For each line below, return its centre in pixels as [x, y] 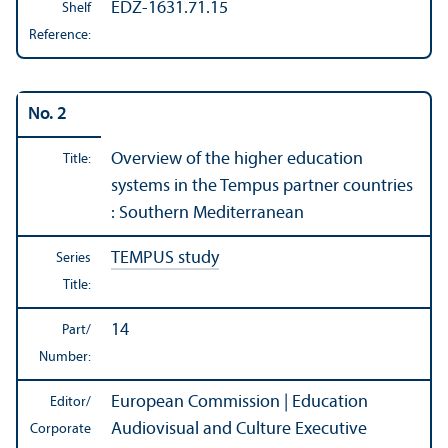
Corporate [60, 430]
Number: [65, 358]
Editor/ [70, 403]
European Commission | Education [239, 403]
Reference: [60, 36]
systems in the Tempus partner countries [262, 187]
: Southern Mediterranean [207, 214]
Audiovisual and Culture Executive [239, 430]
